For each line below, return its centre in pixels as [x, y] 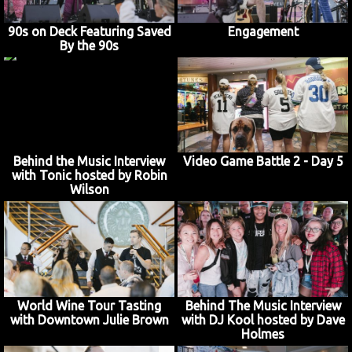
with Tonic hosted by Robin [89, 176]
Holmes [263, 334]
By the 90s [89, 45]
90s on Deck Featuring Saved [89, 31]
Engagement [263, 31]
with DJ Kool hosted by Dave [263, 319]
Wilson [89, 190]
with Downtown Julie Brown [89, 319]
